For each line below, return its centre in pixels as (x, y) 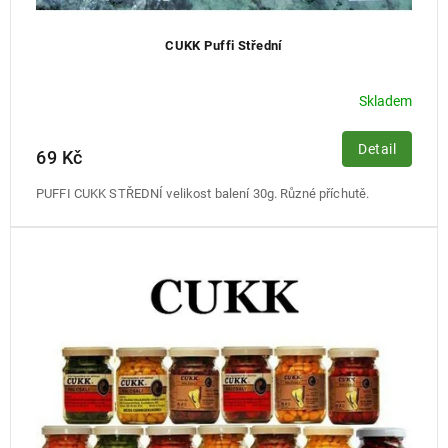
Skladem (385, 101)
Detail (377, 148)
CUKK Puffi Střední (224, 45)
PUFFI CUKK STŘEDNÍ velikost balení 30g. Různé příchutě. (206, 193)
